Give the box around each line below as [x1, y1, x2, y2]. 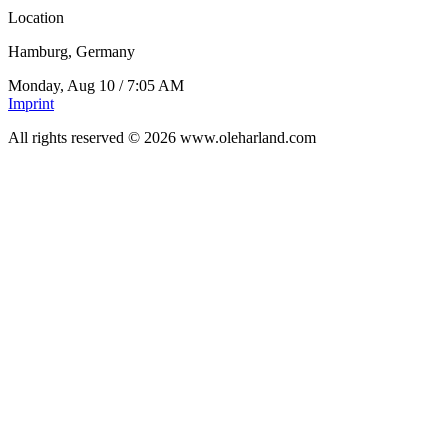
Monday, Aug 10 [8, 76, 115, 94]
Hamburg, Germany [8, 42, 135, 60]
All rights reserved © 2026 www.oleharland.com [8, 128, 316, 146]
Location [8, 8, 64, 26]
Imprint [8, 94, 54, 112]
